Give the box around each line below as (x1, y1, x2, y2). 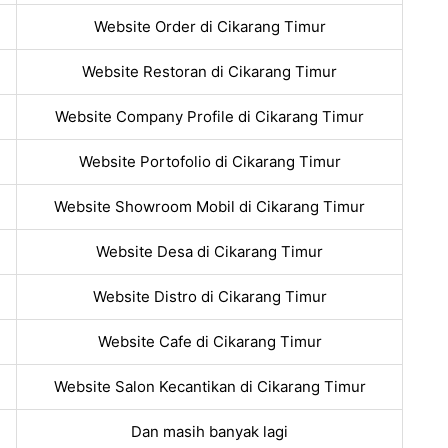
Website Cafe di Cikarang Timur (97, 332, 322, 352)
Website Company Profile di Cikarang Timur (55, 107, 364, 127)
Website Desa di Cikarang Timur (96, 242, 323, 262)
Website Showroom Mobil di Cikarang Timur (54, 197, 365, 217)
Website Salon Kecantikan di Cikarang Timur (53, 377, 366, 397)
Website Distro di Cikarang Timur (92, 287, 327, 307)
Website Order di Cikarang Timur (93, 17, 326, 37)
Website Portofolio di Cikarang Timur (78, 152, 341, 172)
